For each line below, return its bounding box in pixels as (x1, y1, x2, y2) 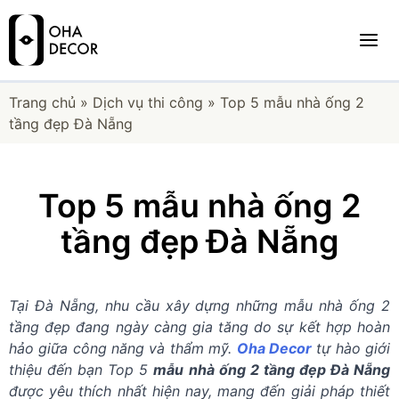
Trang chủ (9, 94, 76, 111)
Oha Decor (236, 339, 312, 357)
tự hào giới (311, 339, 391, 357)
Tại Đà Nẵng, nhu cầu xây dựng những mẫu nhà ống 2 (9, 297, 390, 314)
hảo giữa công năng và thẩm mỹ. (9, 339, 237, 357)
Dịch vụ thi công (93, 94, 203, 111)
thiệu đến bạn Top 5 (9, 361, 154, 379)
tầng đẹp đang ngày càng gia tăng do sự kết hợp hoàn (9, 318, 390, 336)
